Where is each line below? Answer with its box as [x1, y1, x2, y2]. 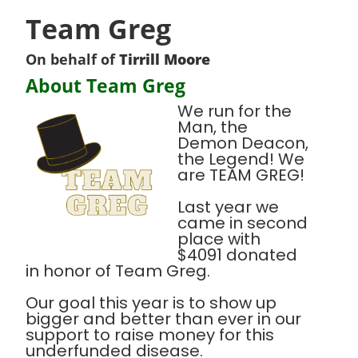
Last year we [177, 196, 279, 218]
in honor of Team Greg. [26, 260, 210, 282]
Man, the [177, 116, 248, 138]
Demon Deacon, [177, 132, 308, 154]
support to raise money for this [26, 324, 274, 346]
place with [177, 228, 261, 250]
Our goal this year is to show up [26, 292, 276, 314]
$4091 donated [177, 244, 297, 266]
